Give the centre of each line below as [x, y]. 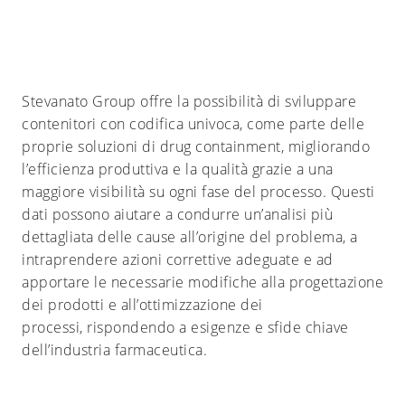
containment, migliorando [283, 146]
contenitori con [74, 123]
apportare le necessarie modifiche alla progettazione [202, 282]
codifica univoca [184, 123]
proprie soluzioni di [89, 146]
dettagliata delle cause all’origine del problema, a [190, 236]
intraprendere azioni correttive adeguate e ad [178, 259]
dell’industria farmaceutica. [114, 349]
